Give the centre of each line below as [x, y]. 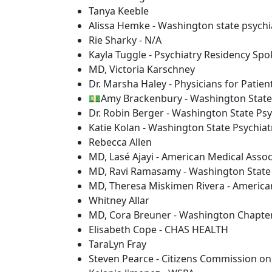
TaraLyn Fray [117, 244]
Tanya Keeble [119, 11]
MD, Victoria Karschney [142, 69]
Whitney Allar [119, 200]
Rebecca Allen [120, 142]
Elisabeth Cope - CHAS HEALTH [158, 229]
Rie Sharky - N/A [125, 40]
